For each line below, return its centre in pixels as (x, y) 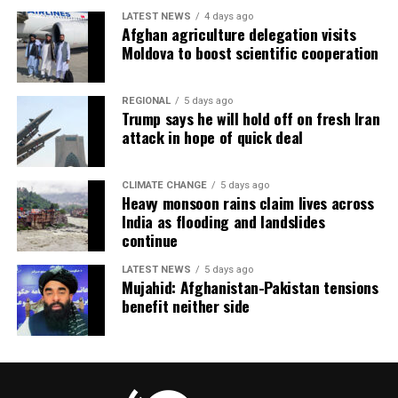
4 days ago (228, 16)
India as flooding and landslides (223, 221)
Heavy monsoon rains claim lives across (247, 202)
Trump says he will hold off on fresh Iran (251, 118)
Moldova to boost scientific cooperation (250, 52)
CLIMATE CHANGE (164, 185)
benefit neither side (185, 305)
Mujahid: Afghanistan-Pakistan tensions (250, 287)
